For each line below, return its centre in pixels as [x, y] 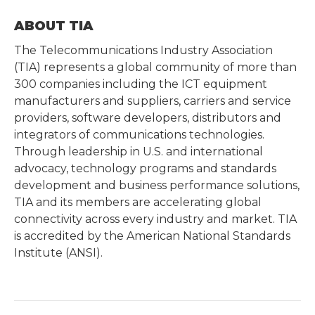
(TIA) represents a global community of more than [155, 67]
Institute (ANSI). [58, 253]
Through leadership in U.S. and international [139, 152]
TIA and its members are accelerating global [138, 202]
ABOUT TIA [54, 26]
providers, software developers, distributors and [148, 118]
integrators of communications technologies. [139, 135]
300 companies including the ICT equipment [141, 84]
